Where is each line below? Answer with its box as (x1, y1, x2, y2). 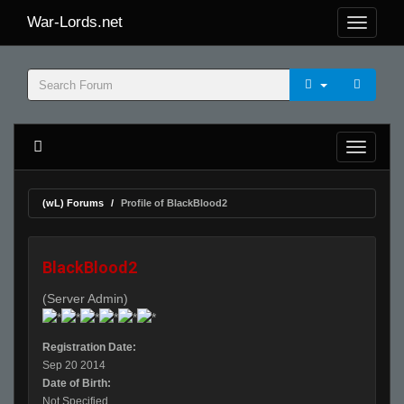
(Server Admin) (42, 291, 128, 306)
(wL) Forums (42, 197, 104, 208)
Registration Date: (42, 341, 136, 354)
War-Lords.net (27, 14, 123, 31)
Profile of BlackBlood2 (121, 197, 227, 208)
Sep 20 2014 (42, 359, 106, 372)
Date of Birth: (42, 377, 111, 390)
